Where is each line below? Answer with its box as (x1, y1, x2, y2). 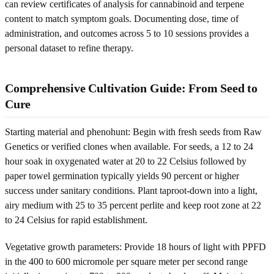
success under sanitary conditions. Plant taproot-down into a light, (5, 185, 257, 196)
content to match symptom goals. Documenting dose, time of (5, 13, 239, 24)
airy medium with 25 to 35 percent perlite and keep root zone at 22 (5, 199, 261, 210)
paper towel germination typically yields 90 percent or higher (5, 170, 239, 181)
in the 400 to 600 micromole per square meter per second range (5, 256, 248, 267)
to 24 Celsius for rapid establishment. (5, 214, 147, 225)
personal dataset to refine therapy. (5, 42, 133, 53)
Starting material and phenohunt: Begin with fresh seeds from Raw (5, 126, 262, 137)
